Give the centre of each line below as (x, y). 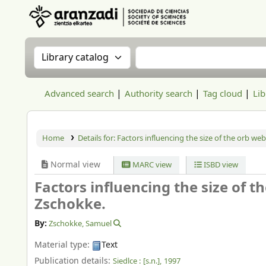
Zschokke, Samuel (80, 224)
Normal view (74, 165)
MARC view (151, 165)
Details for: (97, 138)
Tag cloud (223, 94)
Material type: (63, 245)
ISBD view (220, 165)
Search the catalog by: (92, 53)
